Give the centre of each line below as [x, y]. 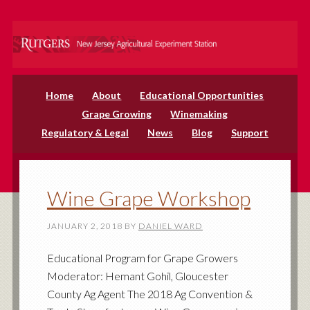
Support [249, 133]
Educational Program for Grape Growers [142, 258]
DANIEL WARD [170, 226]
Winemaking [199, 114]
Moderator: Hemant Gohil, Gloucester [137, 276]
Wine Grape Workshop [148, 198]
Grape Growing [117, 114]
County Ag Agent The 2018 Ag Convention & [149, 294]
